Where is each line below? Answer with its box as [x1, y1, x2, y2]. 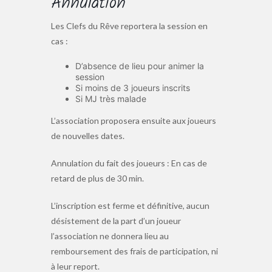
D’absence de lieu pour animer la [75, 61, 204, 72]
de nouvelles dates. [51, 131, 124, 141]
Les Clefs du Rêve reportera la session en [51, 21, 208, 32]
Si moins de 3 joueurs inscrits [75, 83, 190, 93]
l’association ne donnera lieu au [51, 231, 169, 242]
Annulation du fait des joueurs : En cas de [51, 158, 207, 169]
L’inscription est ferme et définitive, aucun [51, 200, 209, 211]
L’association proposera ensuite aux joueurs [51, 115, 216, 126]
